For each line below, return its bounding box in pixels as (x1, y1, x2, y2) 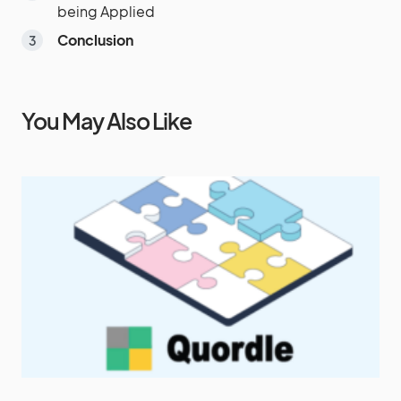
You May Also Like (21, 107, 192, 135)
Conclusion (57, 30, 133, 49)
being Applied (57, 2, 155, 21)
